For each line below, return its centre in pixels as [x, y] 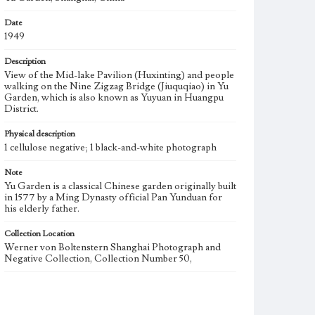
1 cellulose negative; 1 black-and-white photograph [110, 148]
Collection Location [39, 234]
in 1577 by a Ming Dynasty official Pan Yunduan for [113, 198]
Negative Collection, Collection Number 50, [98, 259]
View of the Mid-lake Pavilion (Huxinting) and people [119, 75]
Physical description [40, 134]
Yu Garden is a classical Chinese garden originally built [120, 186]
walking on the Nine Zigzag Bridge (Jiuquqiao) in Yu [116, 86]
